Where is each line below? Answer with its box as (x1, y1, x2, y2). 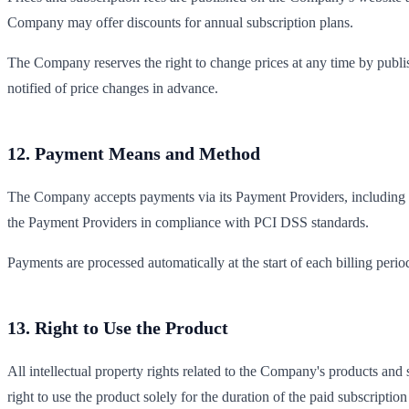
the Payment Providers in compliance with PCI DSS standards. (7, 214, 369, 230)
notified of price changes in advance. (7, 79, 218, 96)
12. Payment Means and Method (7, 142, 260, 163)
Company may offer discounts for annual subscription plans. (7, 14, 353, 30)
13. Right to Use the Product (7, 317, 228, 338)
